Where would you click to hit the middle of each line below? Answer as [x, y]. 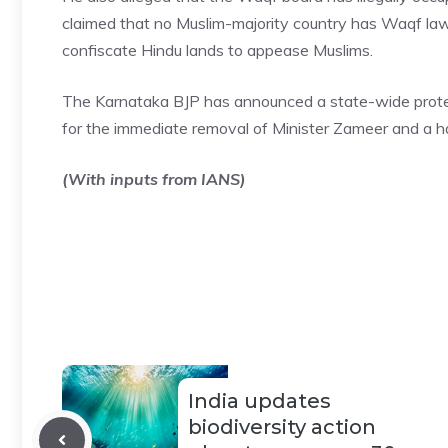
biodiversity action [282, 427]
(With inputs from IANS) [154, 179]
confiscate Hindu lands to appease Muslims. [217, 50]
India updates [259, 401]
